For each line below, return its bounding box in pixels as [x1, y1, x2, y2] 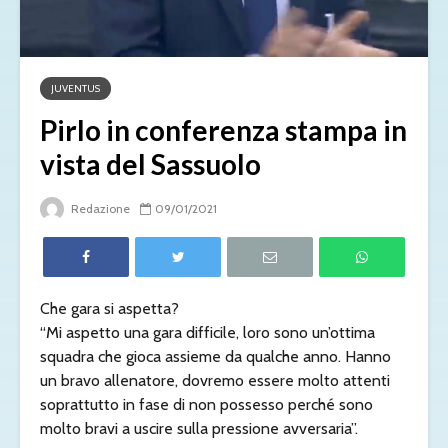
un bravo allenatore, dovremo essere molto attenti [40, 371, 390, 391]
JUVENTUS [51, 82, 100, 96]
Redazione [68, 201, 130, 217]
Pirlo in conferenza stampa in [40, 113, 407, 148]
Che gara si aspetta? [40, 299, 179, 319]
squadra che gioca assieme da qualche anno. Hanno [40, 347, 391, 367]
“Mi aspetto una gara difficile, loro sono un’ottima [40, 323, 375, 343]
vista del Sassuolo [40, 147, 261, 182]
